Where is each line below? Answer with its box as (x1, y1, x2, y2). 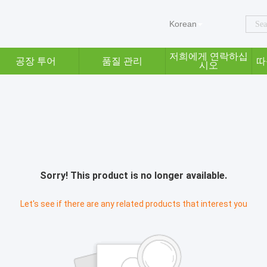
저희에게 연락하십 (169, 51, 248, 61)
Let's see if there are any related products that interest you (20, 199, 247, 209)
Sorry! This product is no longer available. (40, 170, 227, 181)
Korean (169, 19, 197, 29)
